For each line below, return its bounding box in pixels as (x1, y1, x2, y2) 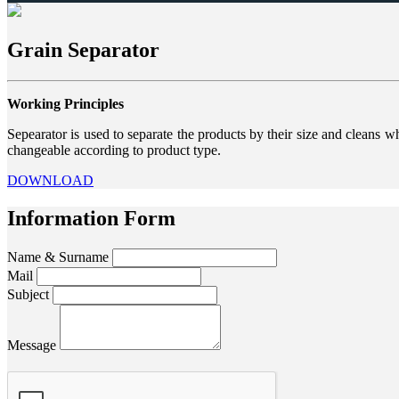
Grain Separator (7, 37, 159, 61)
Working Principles (7, 95, 124, 111)
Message (7, 337, 60, 353)
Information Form (7, 206, 175, 230)
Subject (7, 286, 53, 302)
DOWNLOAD (7, 172, 94, 188)
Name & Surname (7, 248, 112, 265)
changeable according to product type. (7, 142, 221, 158)
